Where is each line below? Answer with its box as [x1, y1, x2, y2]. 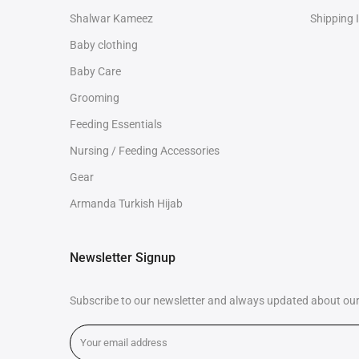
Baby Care [70, 65, 121, 78]
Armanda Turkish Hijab [70, 197, 183, 210]
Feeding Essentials [70, 118, 162, 131]
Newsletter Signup [70, 250, 175, 265]
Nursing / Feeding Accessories [70, 144, 220, 157]
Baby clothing [70, 38, 138, 51]
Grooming [70, 91, 119, 104]
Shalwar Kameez [70, 12, 153, 25]
